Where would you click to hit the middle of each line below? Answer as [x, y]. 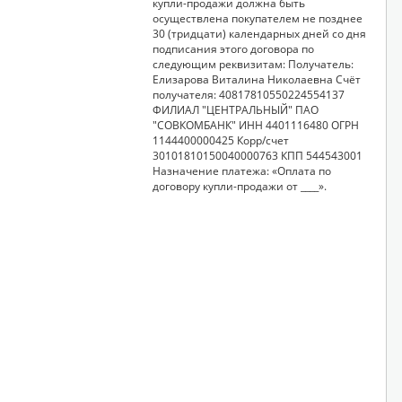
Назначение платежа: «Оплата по [242, 171]
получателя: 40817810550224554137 [249, 95]
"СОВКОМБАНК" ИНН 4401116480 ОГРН [196, 125]
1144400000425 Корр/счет [195, 140]
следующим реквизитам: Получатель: [220, 64]
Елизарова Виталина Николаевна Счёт [244, 79]
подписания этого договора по [233, 49]
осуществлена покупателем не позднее [258, 18]
